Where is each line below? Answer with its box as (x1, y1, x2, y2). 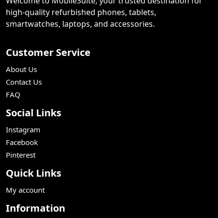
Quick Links (6, 166, 61, 180)
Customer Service (6, 45, 91, 59)
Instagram (6, 124, 40, 134)
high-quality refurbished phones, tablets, (6, 6, 156, 18)
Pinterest (6, 149, 36, 160)
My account (6, 184, 45, 195)
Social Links (6, 106, 61, 119)
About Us (6, 64, 37, 74)
